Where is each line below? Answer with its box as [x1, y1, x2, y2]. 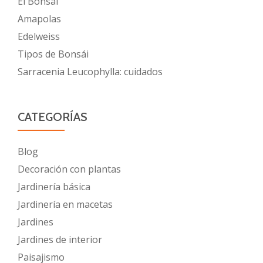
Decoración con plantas [18, 162, 121, 176]
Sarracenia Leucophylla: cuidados [18, 65, 163, 78]
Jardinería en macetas [18, 197, 113, 211]
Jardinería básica [18, 180, 90, 193]
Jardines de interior [18, 232, 102, 246]
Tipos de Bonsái [18, 47, 89, 60]
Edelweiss [18, 29, 60, 43]
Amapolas [18, 12, 61, 25]
